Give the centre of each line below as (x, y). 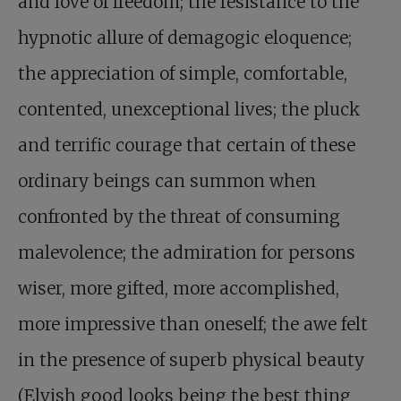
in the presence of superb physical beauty (191, 360)
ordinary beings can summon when (167, 181)
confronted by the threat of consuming (179, 217)
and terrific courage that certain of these (187, 145)
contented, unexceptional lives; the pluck (189, 110)
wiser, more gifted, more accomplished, (179, 289)
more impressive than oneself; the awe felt (193, 324)
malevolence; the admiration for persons (187, 253)
